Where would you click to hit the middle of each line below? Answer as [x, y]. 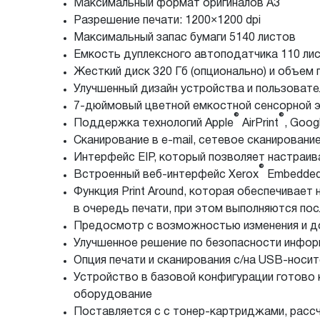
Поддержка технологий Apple [154, 123]
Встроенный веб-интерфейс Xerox [166, 175]
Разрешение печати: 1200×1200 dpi [169, 20]
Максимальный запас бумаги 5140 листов [186, 37]
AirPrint [259, 123]
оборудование [113, 295]
